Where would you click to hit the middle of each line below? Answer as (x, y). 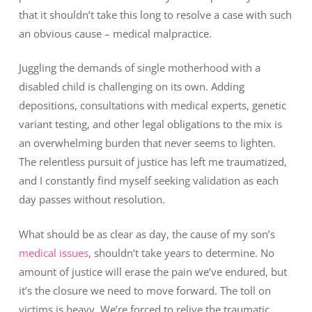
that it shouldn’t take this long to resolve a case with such (155, 14)
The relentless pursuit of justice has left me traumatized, (153, 162)
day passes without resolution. (92, 200)
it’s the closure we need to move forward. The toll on (145, 290)
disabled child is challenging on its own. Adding (131, 87)
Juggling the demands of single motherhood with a (139, 68)
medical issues (53, 252)
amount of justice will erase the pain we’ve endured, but (153, 271)
